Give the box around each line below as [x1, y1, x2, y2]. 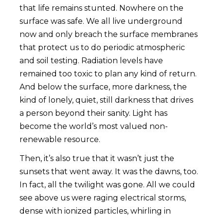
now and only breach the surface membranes [19, 30, 198, 39]
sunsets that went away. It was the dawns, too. [19, 167, 198, 177]
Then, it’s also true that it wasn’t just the [19, 154, 174, 163]
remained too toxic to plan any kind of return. [19, 69, 197, 79]
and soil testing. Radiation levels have [19, 56, 163, 66]
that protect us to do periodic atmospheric [19, 43, 185, 53]
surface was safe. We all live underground [19, 17, 182, 26]
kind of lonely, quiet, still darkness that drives [19, 95, 193, 105]
